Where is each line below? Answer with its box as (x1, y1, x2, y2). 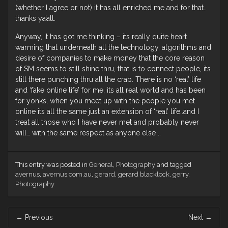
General (89, 161, 113, 169)
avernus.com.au (43, 170, 92, 179)
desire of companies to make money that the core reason (15, 54, 205, 63)
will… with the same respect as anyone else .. (15, 129, 161, 137)
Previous (23, 213, 53, 222)
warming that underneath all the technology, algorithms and (15, 43, 211, 52)
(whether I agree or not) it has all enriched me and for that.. (15, 4, 207, 12)
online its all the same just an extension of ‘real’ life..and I (15, 107, 199, 116)
